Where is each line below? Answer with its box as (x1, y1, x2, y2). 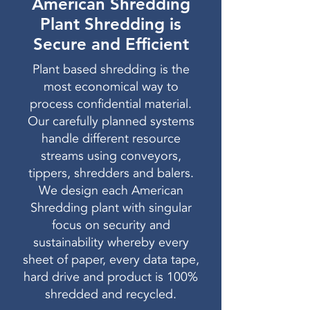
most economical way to (43, 78, 179, 95)
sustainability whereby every (33, 234, 189, 251)
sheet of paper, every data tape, (22, 251, 199, 268)
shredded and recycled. (45, 286, 176, 303)
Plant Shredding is (40, 14, 181, 34)
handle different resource (41, 130, 181, 147)
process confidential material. (30, 95, 192, 113)
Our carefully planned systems (27, 113, 194, 130)
